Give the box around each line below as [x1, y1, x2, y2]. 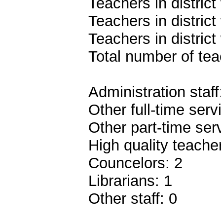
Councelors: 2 [88, 154, 183, 172]
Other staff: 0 [88, 189, 177, 207]
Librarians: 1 [88, 172, 172, 189]
